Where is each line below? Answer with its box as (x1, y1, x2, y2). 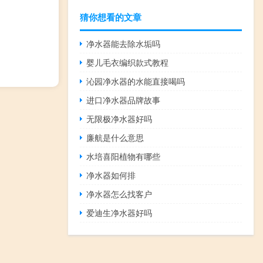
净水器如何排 (86, 168, 136, 181)
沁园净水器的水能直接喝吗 (86, 75, 186, 87)
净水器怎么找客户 (86, 187, 153, 200)
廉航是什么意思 (86, 131, 144, 143)
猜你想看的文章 (80, 10, 141, 23)
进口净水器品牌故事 (86, 93, 161, 106)
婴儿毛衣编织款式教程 (86, 56, 169, 68)
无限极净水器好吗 (86, 112, 153, 124)
